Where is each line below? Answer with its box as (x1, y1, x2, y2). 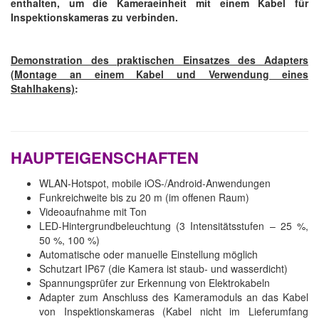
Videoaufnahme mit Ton (39, 204, 147, 219)
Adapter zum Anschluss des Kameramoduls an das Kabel (39, 289, 308, 304)
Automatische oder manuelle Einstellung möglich (39, 246, 258, 261)
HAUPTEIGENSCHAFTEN (11, 145, 199, 169)
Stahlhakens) (11, 80, 75, 95)
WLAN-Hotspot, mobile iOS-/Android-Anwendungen (39, 175, 271, 190)
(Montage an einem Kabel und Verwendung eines (11, 66, 308, 81)
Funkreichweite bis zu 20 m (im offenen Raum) (39, 189, 249, 204)
